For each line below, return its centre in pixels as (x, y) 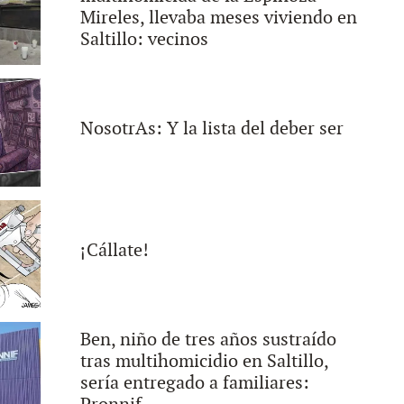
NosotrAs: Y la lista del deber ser (211, 129)
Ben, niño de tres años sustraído (208, 340)
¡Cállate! (114, 251)
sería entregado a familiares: (194, 383)
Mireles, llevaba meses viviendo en (218, 18)
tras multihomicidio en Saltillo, (204, 362)
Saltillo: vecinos (144, 40)
